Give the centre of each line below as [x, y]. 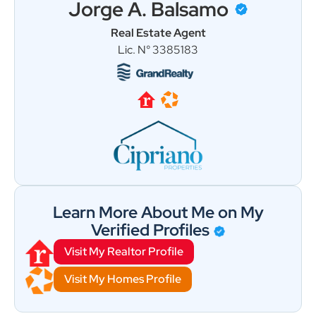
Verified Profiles [152, 230]
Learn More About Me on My [158, 213]
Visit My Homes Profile [123, 279]
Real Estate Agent [158, 33]
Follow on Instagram [203, 43]
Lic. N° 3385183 [158, 50]
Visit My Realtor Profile [124, 252]
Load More [95, 43]
